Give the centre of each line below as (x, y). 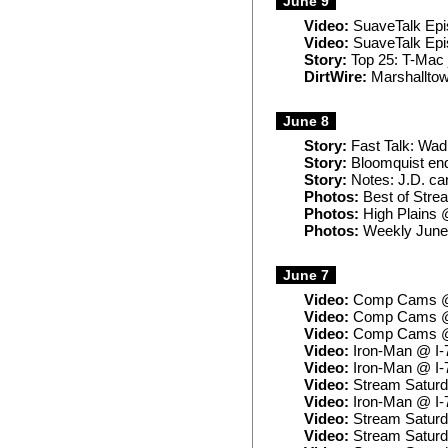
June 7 (306, 275)
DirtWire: (335, 77)
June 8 (306, 121)
